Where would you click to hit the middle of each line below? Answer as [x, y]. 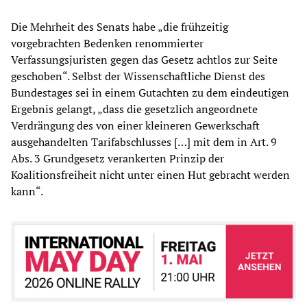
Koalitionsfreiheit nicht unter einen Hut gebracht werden [150, 175]
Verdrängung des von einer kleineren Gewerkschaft [135, 126]
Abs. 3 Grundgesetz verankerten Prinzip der [118, 159]
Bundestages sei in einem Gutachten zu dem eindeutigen [150, 93]
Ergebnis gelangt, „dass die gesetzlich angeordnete [134, 109]
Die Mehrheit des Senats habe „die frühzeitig [120, 27]
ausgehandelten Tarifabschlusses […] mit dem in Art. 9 [144, 142]
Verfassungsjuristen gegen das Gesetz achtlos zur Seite [144, 60]
